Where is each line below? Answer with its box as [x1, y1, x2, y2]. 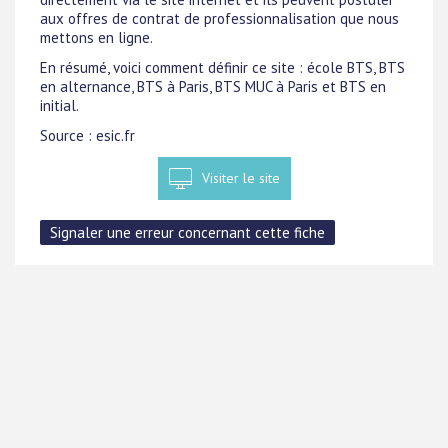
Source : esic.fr [40, 126, 135, 146]
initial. [40, 96, 79, 115]
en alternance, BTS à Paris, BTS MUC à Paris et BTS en [40, 77, 386, 96]
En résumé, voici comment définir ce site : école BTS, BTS [40, 58, 405, 77]
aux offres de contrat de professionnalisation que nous [40, 8, 399, 28]
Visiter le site [201, 168, 280, 187]
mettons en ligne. [40, 27, 153, 47]
